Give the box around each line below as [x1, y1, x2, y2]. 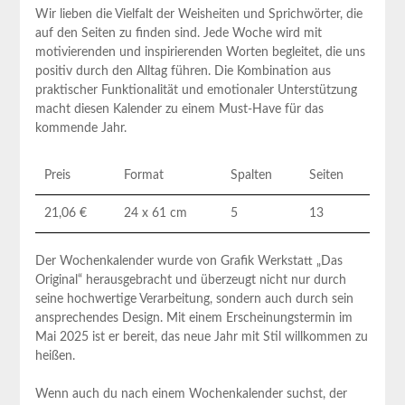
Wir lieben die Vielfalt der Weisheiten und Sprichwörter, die [34, 7, 363, 21]
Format [123, 168, 164, 182]
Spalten [230, 168, 272, 182]
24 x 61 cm [123, 206, 187, 220]
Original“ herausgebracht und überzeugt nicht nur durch [34, 273, 346, 287]
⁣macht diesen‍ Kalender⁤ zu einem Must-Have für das [34, 102, 324, 116]
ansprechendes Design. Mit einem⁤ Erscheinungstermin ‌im [34, 311, 353, 325]
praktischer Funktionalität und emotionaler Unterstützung [34, 83, 357, 97]
